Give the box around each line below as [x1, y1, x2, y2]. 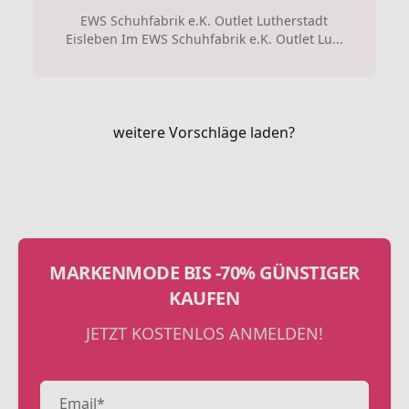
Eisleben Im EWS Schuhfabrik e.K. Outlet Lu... [65, 30, 343, 47]
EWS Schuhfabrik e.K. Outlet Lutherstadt [80, 12, 329, 29]
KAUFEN [169, 286, 240, 310]
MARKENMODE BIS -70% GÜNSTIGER [49, 260, 360, 285]
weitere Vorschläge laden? [113, 122, 296, 142]
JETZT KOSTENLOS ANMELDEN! [85, 322, 323, 344]
